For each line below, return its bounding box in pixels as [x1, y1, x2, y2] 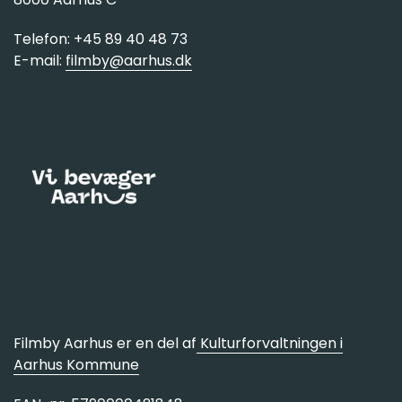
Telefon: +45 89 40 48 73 [13, 29, 188, 50]
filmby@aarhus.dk [66, 50, 192, 72]
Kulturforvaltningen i [197, 333, 343, 354]
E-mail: [13, 50, 66, 72]
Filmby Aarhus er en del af [13, 333, 197, 354]
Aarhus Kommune [13, 354, 139, 376]
